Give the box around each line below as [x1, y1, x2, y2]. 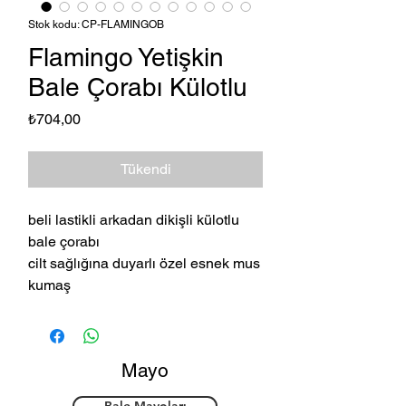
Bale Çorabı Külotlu [28, 72, 247, 102]
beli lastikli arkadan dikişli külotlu [28, 211, 239, 229]
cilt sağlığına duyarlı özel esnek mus [28, 255, 260, 273]
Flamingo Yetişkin [28, 43, 224, 72]
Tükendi [120, 160, 171, 179]
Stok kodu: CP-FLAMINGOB [28, 18, 164, 32]
